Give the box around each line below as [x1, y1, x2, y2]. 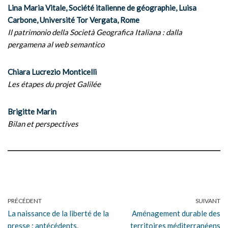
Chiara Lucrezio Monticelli [8, 67, 97, 76]
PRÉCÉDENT [8, 197, 42, 205]
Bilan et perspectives [8, 119, 78, 128]
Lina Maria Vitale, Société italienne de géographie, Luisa [8, 3, 196, 12]
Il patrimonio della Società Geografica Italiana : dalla [8, 27, 182, 37]
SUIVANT [195, 197, 220, 205]
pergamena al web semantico [8, 40, 104, 49]
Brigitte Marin [8, 107, 56, 116]
